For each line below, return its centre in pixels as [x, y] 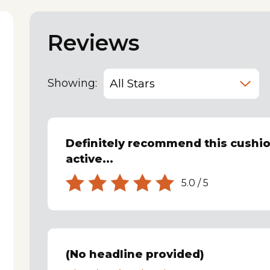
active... [90, 159]
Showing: [73, 83]
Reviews [94, 43]
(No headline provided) [135, 254]
